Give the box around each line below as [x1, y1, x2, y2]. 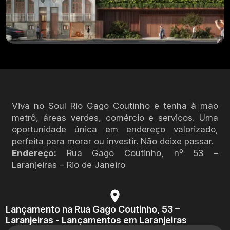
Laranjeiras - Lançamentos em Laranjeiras [6, 214, 187, 225]
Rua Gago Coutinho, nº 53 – [56, 147, 218, 158]
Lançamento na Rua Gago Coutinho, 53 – [6, 203, 180, 215]
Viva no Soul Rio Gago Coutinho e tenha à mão [12, 100, 218, 111]
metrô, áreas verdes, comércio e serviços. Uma [12, 112, 218, 123]
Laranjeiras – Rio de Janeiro [12, 159, 126, 170]
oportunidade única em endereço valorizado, [12, 124, 218, 135]
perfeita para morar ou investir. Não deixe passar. [12, 136, 214, 146]
